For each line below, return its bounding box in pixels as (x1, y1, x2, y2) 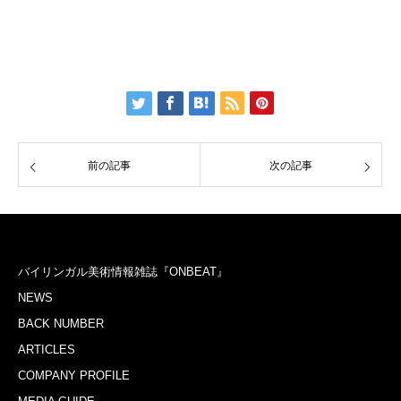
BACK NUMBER (18, 317, 104, 331)
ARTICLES (18, 343, 75, 357)
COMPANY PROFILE (18, 369, 130, 383)
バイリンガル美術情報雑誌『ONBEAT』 (18, 265, 228, 279)
